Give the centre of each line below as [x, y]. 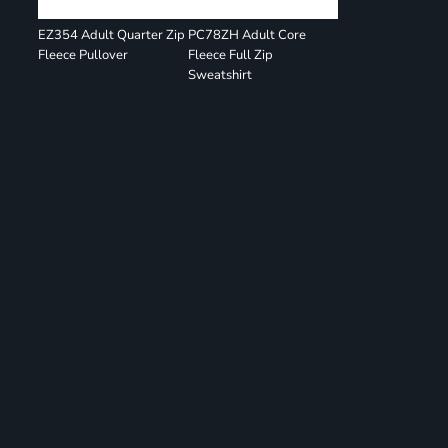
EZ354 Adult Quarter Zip [112, 35]
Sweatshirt [220, 75]
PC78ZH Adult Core [247, 35]
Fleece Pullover [83, 55]
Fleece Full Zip [231, 55]
